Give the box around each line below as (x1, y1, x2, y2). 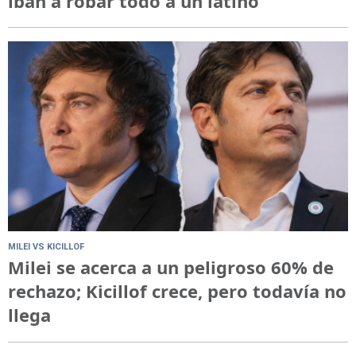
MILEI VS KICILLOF (8, 242, 84, 253)
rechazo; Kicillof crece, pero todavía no (8, 279, 346, 304)
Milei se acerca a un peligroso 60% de (8, 255, 334, 280)
